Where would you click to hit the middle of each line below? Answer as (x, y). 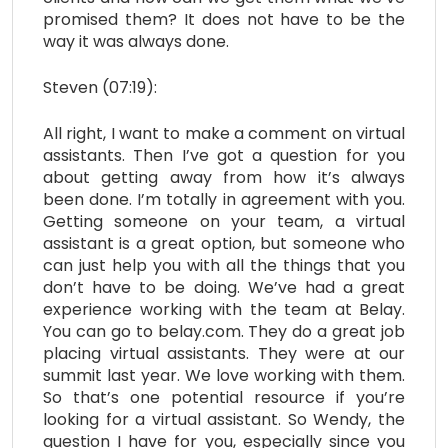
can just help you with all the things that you (224, 265)
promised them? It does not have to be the (224, 19)
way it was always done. (136, 41)
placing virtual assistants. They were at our (224, 353)
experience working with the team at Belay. (224, 309)
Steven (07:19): (100, 87)
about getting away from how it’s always (224, 177)
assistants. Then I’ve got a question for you (224, 155)
